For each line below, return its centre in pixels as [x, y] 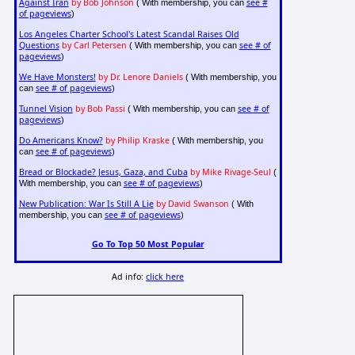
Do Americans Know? [61, 141]
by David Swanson [192, 204]
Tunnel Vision [46, 109]
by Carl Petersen [94, 46]
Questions [39, 46]
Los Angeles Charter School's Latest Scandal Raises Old [129, 34]
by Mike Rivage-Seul [230, 172]
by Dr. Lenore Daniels [140, 77]
